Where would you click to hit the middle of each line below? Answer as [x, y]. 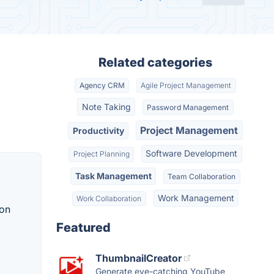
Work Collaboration [109, 199]
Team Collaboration [202, 176]
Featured [83, 228]
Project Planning [101, 154]
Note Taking [106, 106]
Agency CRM [102, 86]
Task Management [113, 176]
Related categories [155, 62]
